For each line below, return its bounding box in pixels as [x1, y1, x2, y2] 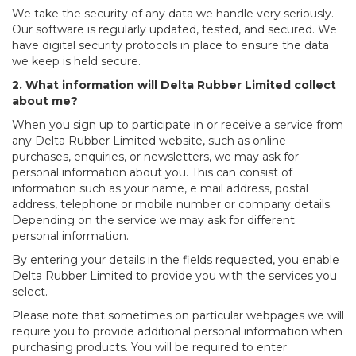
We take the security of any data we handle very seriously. [12, 6, 334, 21]
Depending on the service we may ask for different [12, 213, 295, 228]
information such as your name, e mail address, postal [12, 181, 308, 196]
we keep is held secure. [12, 54, 141, 69]
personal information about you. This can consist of [12, 165, 292, 180]
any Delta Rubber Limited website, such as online [12, 133, 286, 149]
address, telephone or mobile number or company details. [12, 197, 332, 212]
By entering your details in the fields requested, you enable [12, 253, 339, 268]
